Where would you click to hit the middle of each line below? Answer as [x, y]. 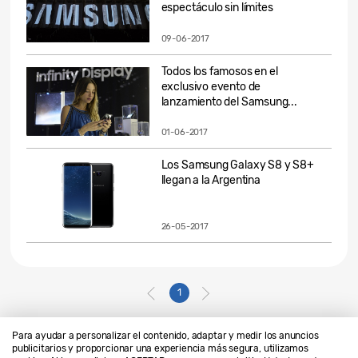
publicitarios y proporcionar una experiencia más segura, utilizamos [160, 348]
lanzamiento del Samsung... [229, 101]
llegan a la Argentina [211, 181]
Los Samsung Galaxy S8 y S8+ [237, 165]
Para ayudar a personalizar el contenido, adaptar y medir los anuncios [165, 336]
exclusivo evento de [211, 86]
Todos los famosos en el [219, 71]
